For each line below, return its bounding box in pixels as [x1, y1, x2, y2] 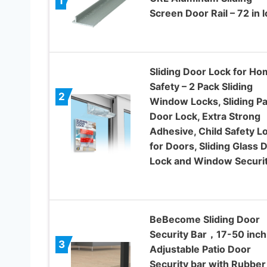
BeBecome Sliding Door [149, 213, 260, 225]
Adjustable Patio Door [149, 243, 251, 255]
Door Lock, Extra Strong [149, 110, 260, 122]
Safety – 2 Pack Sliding [149, 80, 253, 92]
